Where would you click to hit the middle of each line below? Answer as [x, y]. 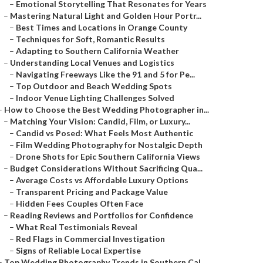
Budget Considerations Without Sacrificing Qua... [106, 168]
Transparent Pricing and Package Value [92, 192]
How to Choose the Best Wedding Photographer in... [107, 109]
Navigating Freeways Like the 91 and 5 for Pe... [105, 74]
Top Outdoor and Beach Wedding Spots [94, 86]
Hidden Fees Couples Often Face [80, 203]
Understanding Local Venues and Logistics [92, 63]
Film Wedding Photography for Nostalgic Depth [109, 145]
